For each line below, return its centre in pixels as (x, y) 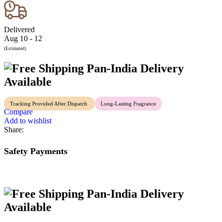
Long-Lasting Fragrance (128, 104)
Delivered (19, 30)
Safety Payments (36, 151)
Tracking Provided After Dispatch (49, 104)
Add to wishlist (28, 121)
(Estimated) (15, 49)
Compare (18, 112)
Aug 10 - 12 (23, 39)
